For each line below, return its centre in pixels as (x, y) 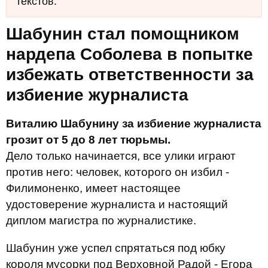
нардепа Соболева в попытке (130, 54)
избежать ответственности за (130, 74)
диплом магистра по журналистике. (101, 220)
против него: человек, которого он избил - (118, 172)
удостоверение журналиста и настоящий (117, 204)
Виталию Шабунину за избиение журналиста (134, 124)
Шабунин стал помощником (123, 34)
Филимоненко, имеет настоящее (93, 188)
